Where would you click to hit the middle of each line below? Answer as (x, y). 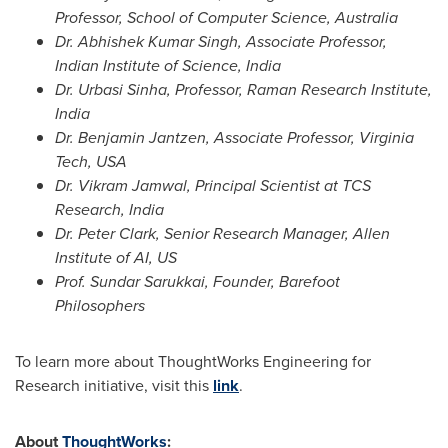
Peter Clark (117, 233)
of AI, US (144, 257)
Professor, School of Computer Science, (195, 17)
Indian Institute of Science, (150, 65)
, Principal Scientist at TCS (279, 185)
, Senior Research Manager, (254, 233)
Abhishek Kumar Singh (158, 41)
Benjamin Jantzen (142, 137)
